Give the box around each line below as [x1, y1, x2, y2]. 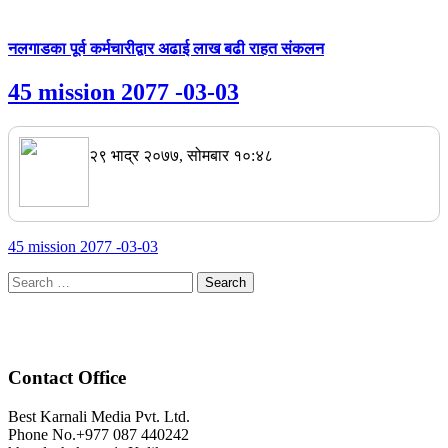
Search [7, 270, 50, 288]
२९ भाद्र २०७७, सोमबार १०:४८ [89, 146, 273, 164]
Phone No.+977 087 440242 [8, 426, 189, 444]
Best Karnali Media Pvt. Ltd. [8, 408, 190, 426]
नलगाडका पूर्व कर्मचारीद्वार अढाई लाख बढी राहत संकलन [8, 39, 324, 57]
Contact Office [8, 367, 126, 389]
